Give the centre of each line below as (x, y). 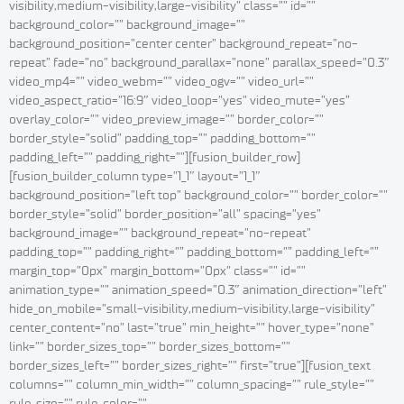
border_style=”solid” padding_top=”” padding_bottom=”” (162, 138)
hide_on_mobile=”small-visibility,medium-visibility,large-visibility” (192, 309)
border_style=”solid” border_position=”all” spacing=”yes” (165, 214)
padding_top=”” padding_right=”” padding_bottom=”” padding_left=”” (194, 252)
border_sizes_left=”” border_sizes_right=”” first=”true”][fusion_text (190, 366)
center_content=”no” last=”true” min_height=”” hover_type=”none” (192, 328)
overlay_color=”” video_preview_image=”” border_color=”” (166, 119)
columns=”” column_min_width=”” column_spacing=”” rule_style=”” (192, 385)
